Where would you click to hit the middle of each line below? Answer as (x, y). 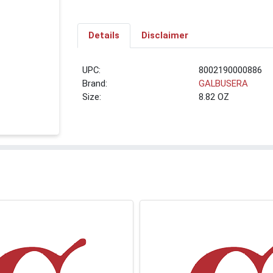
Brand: (95, 84)
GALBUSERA (224, 84)
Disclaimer (165, 36)
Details (104, 36)
